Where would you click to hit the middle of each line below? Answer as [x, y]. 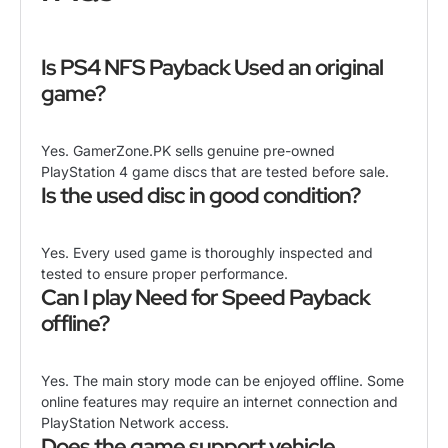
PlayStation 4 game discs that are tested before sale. [215, 172]
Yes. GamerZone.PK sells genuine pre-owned [188, 151]
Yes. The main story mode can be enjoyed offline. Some [222, 380]
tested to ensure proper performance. [164, 273]
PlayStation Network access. [135, 422]
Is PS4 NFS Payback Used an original [212, 67]
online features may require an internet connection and [219, 401]
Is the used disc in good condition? [200, 195]
